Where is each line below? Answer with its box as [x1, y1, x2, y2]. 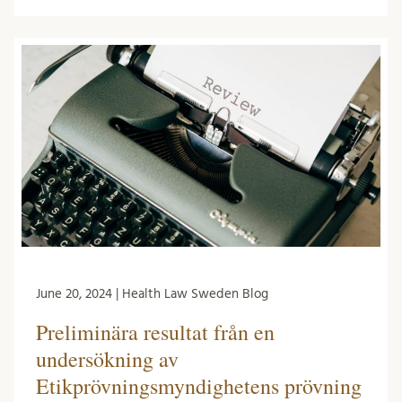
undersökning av [36, 345, 179, 374]
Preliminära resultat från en [36, 318, 275, 347]
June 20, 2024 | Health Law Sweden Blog [36, 287, 268, 301]
